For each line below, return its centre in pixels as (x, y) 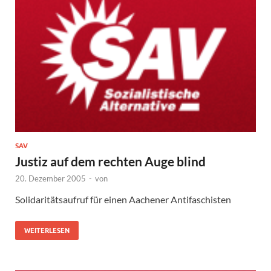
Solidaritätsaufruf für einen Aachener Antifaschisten (123, 199)
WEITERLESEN (47, 230)
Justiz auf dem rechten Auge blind (110, 161)
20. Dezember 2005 (51, 178)
